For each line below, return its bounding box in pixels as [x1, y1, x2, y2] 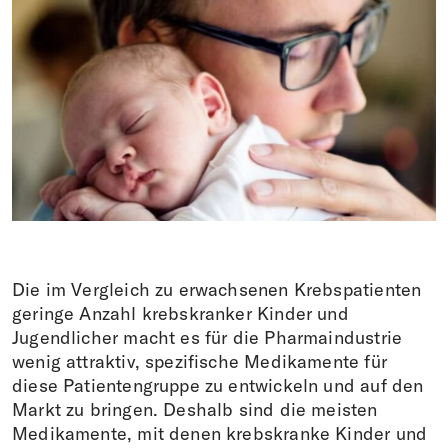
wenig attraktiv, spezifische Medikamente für [12, 349, 387, 373]
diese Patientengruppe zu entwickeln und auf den [12, 373, 424, 397]
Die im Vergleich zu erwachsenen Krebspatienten [12, 277, 422, 301]
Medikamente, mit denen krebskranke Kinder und [12, 421, 428, 445]
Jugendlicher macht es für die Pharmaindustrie [12, 325, 403, 349]
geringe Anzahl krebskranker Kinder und [12, 301, 349, 325]
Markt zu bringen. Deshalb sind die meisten [12, 397, 378, 421]
